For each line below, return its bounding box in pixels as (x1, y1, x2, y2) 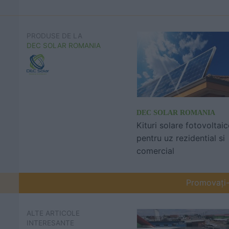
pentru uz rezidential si (136, 133, 225, 143)
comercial (136, 146, 174, 156)
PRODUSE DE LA (27, 32, 82, 40)
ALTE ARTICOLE (27, 209, 80, 217)
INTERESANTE (27, 219, 74, 227)
